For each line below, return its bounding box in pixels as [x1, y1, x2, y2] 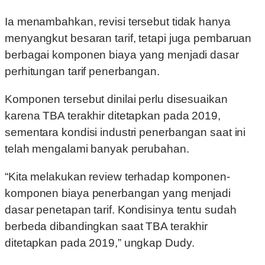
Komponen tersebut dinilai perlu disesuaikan [5, 93, 228, 106]
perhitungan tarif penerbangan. [5, 65, 160, 78]
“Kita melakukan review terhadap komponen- [5, 170, 230, 183]
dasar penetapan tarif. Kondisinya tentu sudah [5, 203, 237, 216]
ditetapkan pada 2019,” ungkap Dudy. [5, 237, 195, 250]
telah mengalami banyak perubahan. [5, 143, 189, 156]
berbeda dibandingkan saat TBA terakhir [5, 220, 208, 233]
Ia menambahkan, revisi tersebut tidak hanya [5, 15, 231, 28]
